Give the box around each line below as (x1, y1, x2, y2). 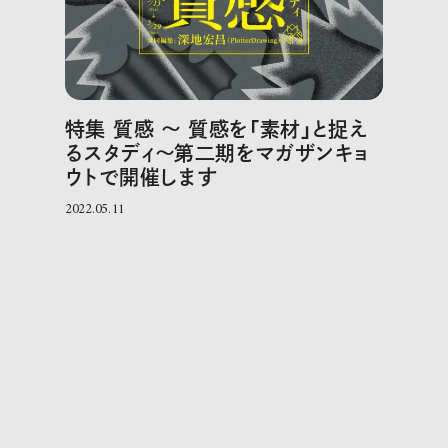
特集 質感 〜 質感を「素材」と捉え (64, 118, 369, 139)
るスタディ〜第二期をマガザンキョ (64, 142, 369, 163)
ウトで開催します (64, 166, 218, 187)
